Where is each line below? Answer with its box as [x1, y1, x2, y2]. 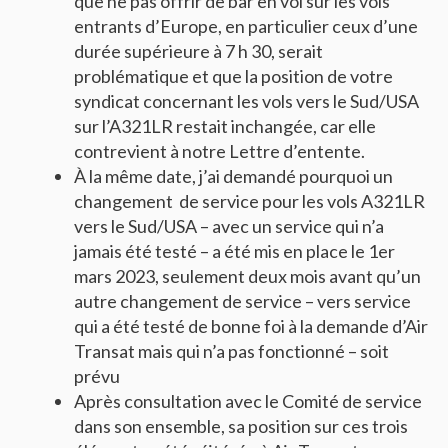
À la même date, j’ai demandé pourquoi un [74, 165, 393, 187]
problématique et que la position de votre [74, 65, 393, 87]
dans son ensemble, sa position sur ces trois [74, 415, 408, 437]
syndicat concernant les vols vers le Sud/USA [74, 90, 419, 112]
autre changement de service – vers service [74, 290, 411, 312]
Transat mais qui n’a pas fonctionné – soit [74, 340, 389, 362]
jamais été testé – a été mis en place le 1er [74, 240, 395, 262]
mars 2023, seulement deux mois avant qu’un [74, 265, 421, 287]
